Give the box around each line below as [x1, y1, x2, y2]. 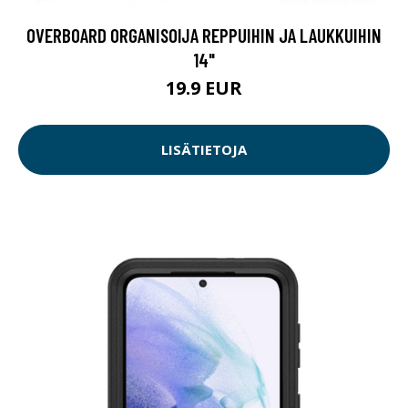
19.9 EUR [166, 75, 242, 100]
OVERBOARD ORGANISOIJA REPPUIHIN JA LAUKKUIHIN [26, 23, 382, 46]
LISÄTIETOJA [161, 140, 247, 159]
